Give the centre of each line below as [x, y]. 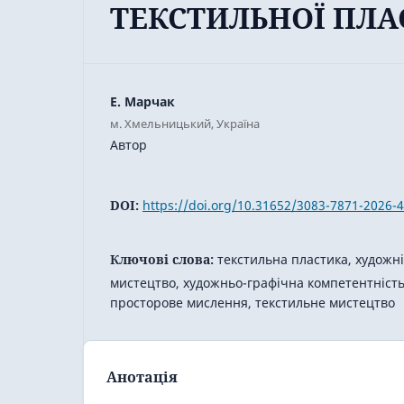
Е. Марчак [142, 101]
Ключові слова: [164, 259]
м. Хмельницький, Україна [185, 123]
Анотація [142, 376]
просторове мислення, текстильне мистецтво [252, 302]
